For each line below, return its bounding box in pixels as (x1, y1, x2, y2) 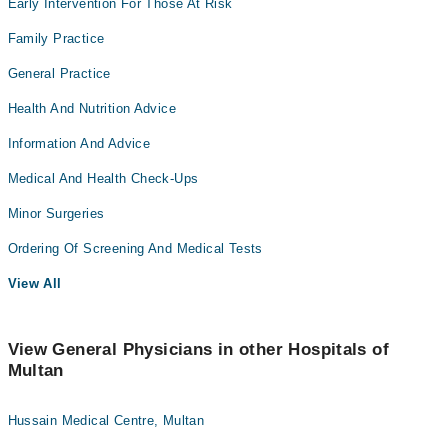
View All (7, 276, 62, 292)
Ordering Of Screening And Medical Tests (7, 241, 263, 257)
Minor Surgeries (7, 206, 105, 222)
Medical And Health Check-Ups (7, 171, 199, 187)
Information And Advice (7, 136, 151, 152)
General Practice (7, 66, 111, 82)
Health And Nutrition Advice (7, 101, 177, 117)
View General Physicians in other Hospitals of (7, 340, 390, 360)
